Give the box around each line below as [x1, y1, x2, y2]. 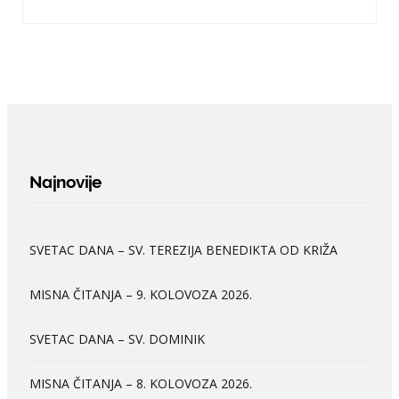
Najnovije [29, 171, 102, 191]
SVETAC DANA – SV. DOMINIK [29, 330, 205, 347]
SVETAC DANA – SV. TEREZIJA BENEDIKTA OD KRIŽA [29, 240, 338, 258]
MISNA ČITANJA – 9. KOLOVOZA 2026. [29, 285, 252, 303]
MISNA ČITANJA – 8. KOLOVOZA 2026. [29, 374, 252, 392]
